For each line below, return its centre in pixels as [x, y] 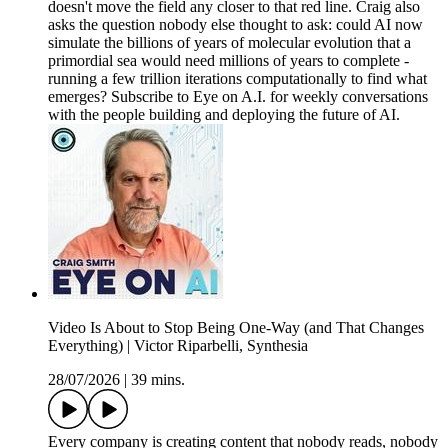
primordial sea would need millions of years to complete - [228, 61]
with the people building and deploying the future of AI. [224, 115]
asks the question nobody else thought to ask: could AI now [235, 25]
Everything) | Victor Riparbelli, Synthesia [178, 346]
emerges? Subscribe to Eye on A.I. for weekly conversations [238, 97]
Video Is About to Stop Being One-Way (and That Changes [236, 328]
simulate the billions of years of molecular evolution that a [229, 43]
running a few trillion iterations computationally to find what [237, 79]
